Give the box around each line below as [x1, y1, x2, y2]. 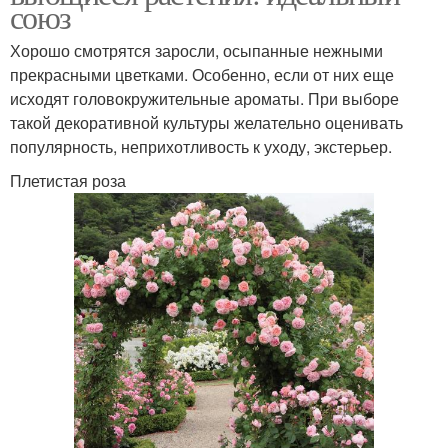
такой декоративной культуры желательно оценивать [10, 110, 403, 134]
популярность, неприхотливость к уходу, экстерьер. [10, 134, 392, 158]
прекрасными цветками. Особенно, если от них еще [10, 62, 394, 86]
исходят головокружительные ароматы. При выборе [10, 86, 399, 110]
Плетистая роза [10, 168, 126, 192]
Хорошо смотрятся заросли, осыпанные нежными [10, 38, 383, 62]
